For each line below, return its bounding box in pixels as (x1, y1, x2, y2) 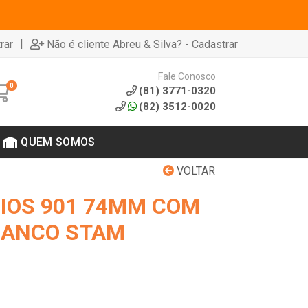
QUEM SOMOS (21, 135, 96, 148)
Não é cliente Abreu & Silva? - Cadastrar (47, 37, 238, 51)
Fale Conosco (157, 70, 216, 82)
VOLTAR (174, 164, 215, 177)
